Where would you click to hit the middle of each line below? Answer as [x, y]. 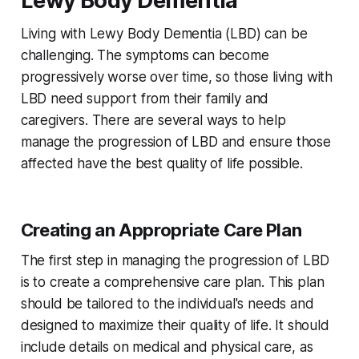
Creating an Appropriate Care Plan [161, 230]
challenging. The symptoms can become [145, 56]
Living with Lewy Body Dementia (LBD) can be [164, 34]
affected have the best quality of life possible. [161, 164]
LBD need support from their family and [145, 99]
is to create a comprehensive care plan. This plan [172, 282]
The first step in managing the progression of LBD [175, 261]
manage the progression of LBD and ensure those [175, 142]
